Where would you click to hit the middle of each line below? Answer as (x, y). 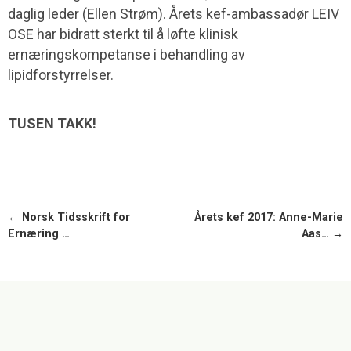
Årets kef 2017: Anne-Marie (269, 218)
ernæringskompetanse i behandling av (127, 55)
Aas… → (322, 234)
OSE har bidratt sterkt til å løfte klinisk (123, 34)
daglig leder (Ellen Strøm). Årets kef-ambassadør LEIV (174, 14)
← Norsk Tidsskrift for (69, 218)
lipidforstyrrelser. (61, 75)
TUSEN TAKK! (52, 124)
